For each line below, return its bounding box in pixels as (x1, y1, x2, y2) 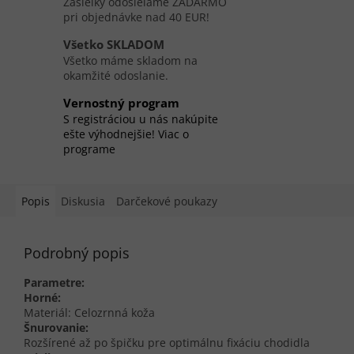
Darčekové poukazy (116, 194, 217, 209)
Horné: (24, 290, 61, 306)
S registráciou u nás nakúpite (63, 111, 218, 127)
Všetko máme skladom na (63, 53, 198, 69)
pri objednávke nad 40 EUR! (63, 9, 209, 25)
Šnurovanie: (24, 320, 88, 336)
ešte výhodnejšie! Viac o (63, 126, 189, 142)
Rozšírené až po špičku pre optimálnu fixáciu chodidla (24, 335, 310, 351)
